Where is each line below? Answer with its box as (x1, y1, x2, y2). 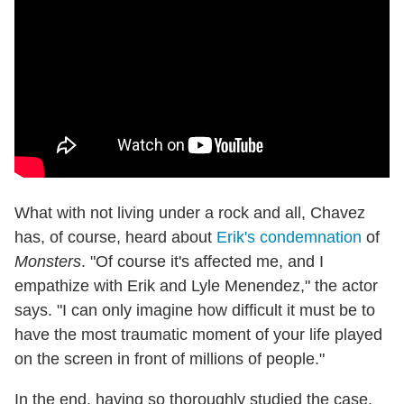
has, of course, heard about (14, 227, 216, 246)
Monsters (14, 252, 81, 271)
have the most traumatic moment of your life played (14, 325, 382, 344)
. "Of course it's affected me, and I (81, 252, 324, 271)
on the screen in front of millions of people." (14, 349, 325, 368)
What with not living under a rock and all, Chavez (14, 203, 365, 222)
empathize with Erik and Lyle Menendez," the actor (14, 276, 378, 295)
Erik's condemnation (216, 227, 362, 246)
